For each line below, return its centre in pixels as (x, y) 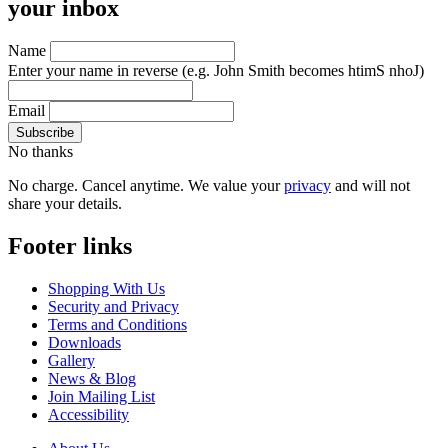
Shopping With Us (106, 289)
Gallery (71, 361)
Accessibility (88, 415)
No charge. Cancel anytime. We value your (146, 186)
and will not (370, 186)
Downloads (84, 343)
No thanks (40, 152)
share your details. (65, 204)
